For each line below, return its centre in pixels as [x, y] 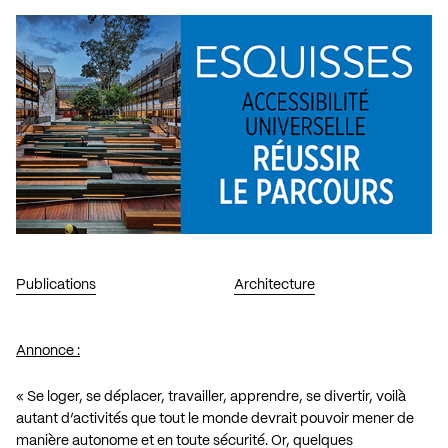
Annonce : [48, 350]
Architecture [274, 284]
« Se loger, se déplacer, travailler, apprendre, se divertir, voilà [211, 396]
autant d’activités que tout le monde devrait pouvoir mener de [215, 418]
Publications [56, 284]
